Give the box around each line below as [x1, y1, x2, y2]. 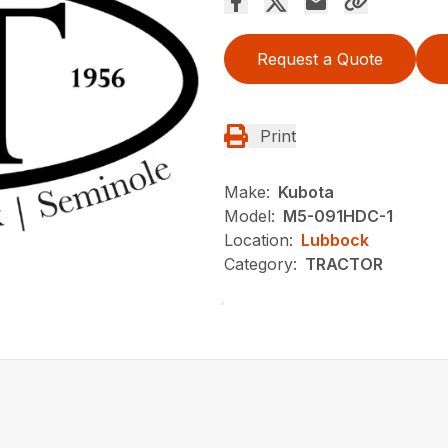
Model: [224, 205, 275, 226]
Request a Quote [257, 48, 383, 69]
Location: [224, 229, 293, 250]
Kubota [278, 181, 334, 202]
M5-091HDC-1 [283, 205, 393, 226]
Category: [224, 253, 297, 274]
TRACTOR [305, 253, 383, 274]
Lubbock [301, 229, 369, 250]
